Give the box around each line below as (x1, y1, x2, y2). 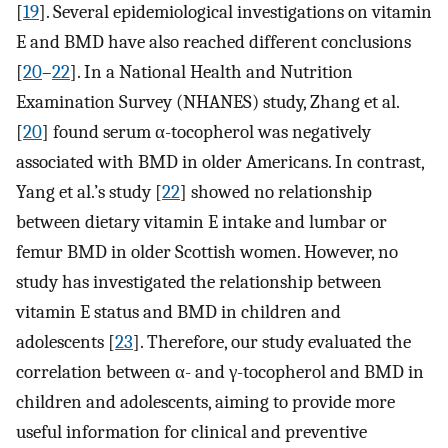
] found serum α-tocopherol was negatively (42, 120, 371, 143)
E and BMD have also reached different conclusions (16, 30, 411, 53)
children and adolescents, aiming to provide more (16, 390, 395, 413)
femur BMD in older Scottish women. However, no (16, 240, 398, 263)
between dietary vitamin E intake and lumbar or (16, 210, 387, 233)
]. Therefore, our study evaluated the (133, 330, 411, 353)
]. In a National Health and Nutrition (70, 60, 353, 83)
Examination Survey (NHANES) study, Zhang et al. (16, 90, 399, 113)
